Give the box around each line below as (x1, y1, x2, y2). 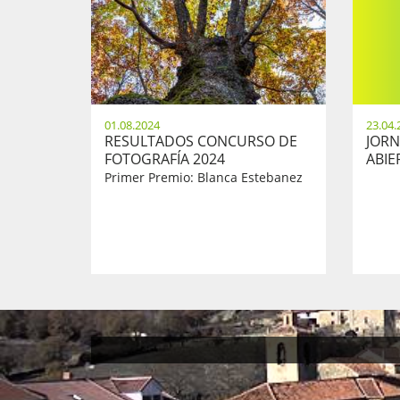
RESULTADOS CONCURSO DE (104, 131, 297, 152)
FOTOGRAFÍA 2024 (104, 149, 225, 170)
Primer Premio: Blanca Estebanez (104, 169, 303, 187)
